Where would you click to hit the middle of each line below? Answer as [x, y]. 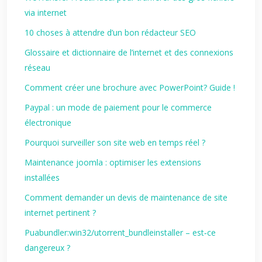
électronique [48, 123]
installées [42, 177]
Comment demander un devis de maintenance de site [126, 197]
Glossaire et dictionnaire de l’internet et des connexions [129, 52]
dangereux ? [47, 248]
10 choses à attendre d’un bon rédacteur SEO [110, 32]
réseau [37, 68]
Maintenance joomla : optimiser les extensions [113, 162]
